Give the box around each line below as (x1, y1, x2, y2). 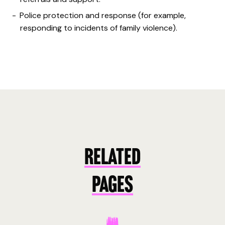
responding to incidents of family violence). (20, 22, 177, 33)
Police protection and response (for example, (20, 10, 186, 21)
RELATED (84, 147, 141, 170)
